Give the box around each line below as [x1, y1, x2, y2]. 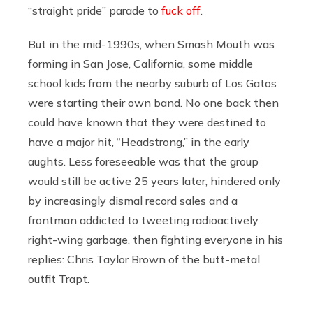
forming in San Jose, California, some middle [28, 56, 253, 71]
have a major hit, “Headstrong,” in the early [28, 134, 249, 149]
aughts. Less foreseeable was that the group [28, 154, 259, 168]
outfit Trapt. [28, 271, 89, 286]
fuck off [161, 3, 201, 17]
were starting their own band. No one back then [28, 95, 279, 110]
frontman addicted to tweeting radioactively [28, 212, 259, 227]
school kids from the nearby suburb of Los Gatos [28, 75, 277, 90]
